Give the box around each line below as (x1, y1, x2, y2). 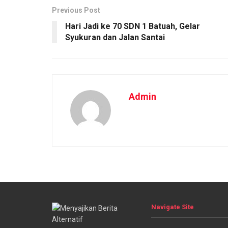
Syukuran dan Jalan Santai (65, 33, 165, 43)
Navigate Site (151, 203, 194, 211)
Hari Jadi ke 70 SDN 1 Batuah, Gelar (65, 21, 200, 32)
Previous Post (52, 6, 100, 15)
